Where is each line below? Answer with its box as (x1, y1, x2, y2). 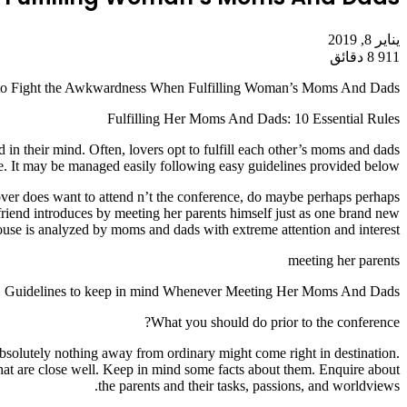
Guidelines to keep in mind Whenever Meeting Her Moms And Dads (5, 283, 400, 299)
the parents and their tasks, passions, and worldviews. (98, 377, 400, 393)
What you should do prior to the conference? (151, 313, 400, 330)
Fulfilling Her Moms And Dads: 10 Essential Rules (107, 110, 400, 126)
